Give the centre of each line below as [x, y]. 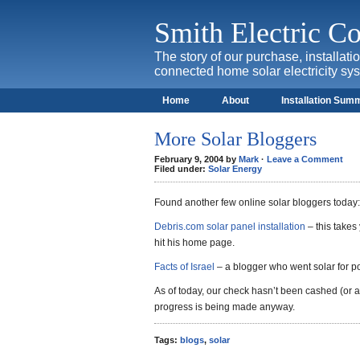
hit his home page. [194, 243]
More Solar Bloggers [235, 139]
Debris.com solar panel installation [230, 227]
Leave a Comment [305, 159]
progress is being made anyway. [225, 307]
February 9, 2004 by [196, 159]
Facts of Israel [184, 267]
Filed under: [181, 169]
